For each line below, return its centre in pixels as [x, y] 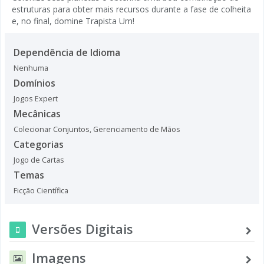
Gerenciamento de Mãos [137, 129]
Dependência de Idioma [67, 52]
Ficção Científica [41, 190]
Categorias [39, 144]
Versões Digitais [82, 228]
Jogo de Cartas [39, 160]
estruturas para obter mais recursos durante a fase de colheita [131, 9]
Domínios [34, 83]
